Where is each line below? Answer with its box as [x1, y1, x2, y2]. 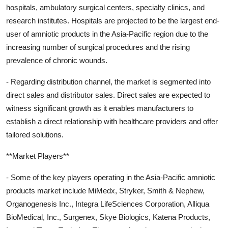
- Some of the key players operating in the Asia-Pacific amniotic [6, 173, 215, 182]
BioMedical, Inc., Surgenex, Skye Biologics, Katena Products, [6, 212, 210, 221]
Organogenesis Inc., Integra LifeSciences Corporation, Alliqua [6, 199, 209, 208]
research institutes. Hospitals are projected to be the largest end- [6, 16, 219, 25]
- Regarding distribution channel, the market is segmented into [6, 77, 211, 86]
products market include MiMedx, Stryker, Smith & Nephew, [6, 186, 205, 195]
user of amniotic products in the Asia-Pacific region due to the [6, 29, 208, 38]
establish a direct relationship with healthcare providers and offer [6, 117, 218, 126]
